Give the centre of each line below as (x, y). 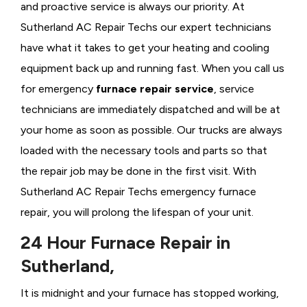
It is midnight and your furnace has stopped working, (150, 293)
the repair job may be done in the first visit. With (138, 171)
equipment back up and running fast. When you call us (152, 69)
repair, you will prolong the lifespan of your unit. (137, 212)
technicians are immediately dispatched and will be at (150, 110)
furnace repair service (155, 89)
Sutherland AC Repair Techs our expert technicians (146, 27)
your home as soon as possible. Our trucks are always (151, 130)
